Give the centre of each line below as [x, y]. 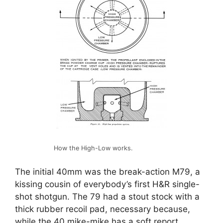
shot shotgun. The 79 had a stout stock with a [107, 196]
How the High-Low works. [93, 148]
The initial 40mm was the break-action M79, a [108, 171]
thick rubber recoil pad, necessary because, [103, 209]
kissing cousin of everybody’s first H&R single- [107, 184]
